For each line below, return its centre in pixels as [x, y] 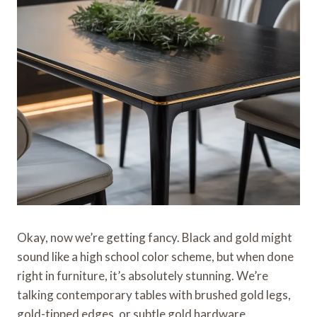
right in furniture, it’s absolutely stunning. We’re [143, 275]
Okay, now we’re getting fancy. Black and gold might [155, 237]
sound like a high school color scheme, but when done [155, 256]
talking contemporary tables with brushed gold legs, [154, 294]
